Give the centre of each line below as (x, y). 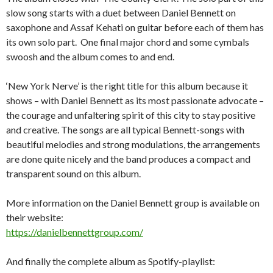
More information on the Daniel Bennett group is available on (133, 203)
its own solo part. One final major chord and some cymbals (128, 42)
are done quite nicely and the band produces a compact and (128, 159)
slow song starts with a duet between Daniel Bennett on (121, 13)
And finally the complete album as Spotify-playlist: (111, 261)
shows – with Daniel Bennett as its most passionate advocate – (135, 101)
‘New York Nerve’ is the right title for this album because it (127, 86)
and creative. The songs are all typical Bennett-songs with (125, 130)
